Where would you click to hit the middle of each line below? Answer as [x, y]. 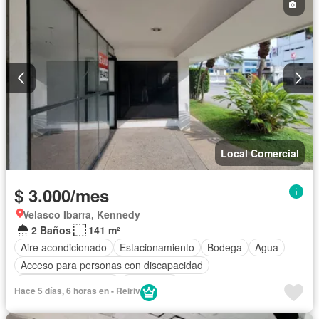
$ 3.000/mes [62, 195]
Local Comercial [260, 153]
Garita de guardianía [67, 283]
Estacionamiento [157, 247]
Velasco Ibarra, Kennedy [82, 214]
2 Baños [51, 230]
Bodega [225, 247]
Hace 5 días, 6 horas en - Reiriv [77, 290]
